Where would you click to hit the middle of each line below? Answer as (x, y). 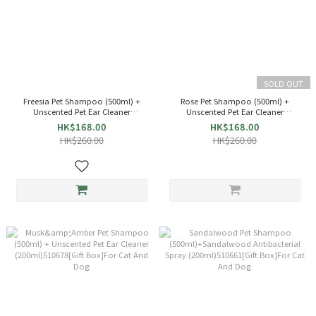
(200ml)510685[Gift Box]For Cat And (235, 122)
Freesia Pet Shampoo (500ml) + (81, 101)
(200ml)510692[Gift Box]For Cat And (81, 122)
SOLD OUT (283, 83)
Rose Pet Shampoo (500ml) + (235, 101)
